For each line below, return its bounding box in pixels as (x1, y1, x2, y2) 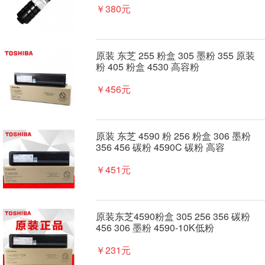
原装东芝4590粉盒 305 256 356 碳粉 (95, 209, 250, 223)
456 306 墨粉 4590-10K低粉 (95, 221, 214, 234)
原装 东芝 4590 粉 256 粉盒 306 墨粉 (95, 129, 251, 143)
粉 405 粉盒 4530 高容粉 (95, 60, 199, 73)
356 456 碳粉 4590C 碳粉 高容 (95, 140, 225, 154)
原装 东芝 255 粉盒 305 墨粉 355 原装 (95, 49, 255, 62)
